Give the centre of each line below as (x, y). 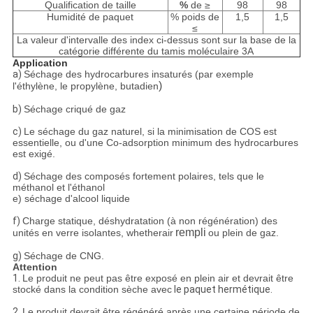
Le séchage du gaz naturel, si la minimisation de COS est (150, 132)
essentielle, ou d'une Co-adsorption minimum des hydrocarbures (155, 143)
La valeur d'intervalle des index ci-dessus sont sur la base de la (156, 40)
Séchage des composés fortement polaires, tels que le (144, 176)
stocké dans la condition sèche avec (92, 290)
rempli (190, 233)
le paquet (194, 290)
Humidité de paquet (90, 17)
